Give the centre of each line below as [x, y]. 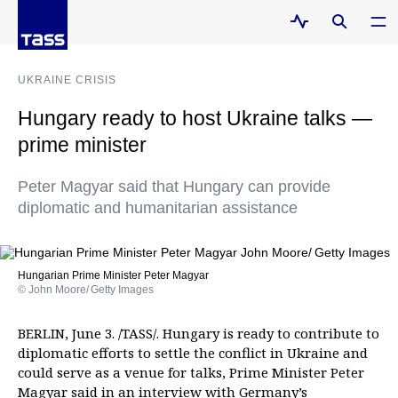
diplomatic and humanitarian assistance [158, 208]
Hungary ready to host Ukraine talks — [195, 118]
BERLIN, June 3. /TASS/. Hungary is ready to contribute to [199, 333]
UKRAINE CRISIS [67, 80]
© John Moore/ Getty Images [86, 290]
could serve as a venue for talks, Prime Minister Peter [191, 372]
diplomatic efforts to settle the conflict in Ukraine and [193, 353]
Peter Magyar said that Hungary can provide [174, 187]
